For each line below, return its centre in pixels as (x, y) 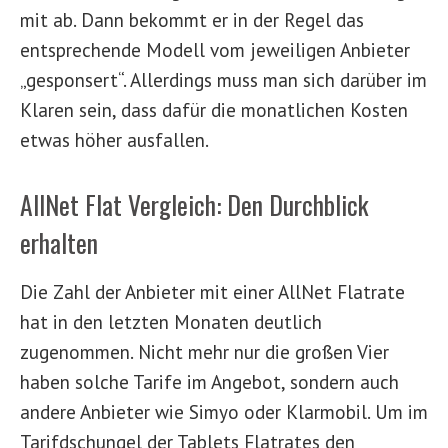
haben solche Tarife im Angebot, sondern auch (209, 381)
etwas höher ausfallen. (114, 140)
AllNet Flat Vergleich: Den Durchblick (194, 204)
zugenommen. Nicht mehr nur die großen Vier (204, 351)
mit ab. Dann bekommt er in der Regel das (192, 20)
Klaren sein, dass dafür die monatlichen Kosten (214, 110)
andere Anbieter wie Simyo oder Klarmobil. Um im (224, 411)
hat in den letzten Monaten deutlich (171, 321)
